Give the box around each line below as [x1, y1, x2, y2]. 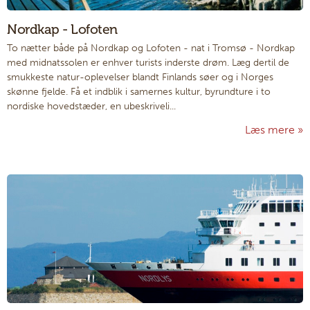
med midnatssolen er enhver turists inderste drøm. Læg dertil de [7, 57, 289, 69]
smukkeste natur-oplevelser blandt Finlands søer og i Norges [7, 71, 273, 84]
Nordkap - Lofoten [7, 21, 118, 37]
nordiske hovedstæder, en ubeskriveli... [7, 100, 176, 113]
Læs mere [245, 123, 295, 137]
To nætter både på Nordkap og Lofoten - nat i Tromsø [7, 42, 249, 55]
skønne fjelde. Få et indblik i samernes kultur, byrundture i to [7, 86, 271, 98]
